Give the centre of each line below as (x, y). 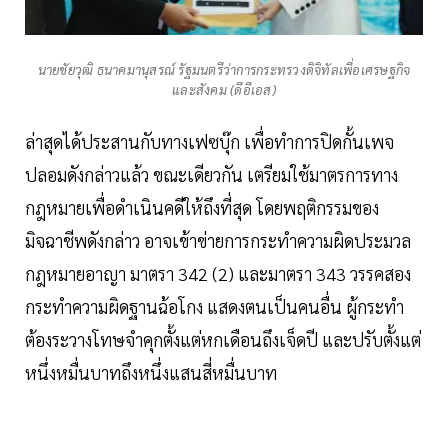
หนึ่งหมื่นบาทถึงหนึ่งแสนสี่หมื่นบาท (151, 373)
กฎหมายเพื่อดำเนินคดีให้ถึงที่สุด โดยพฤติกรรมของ (202, 208)
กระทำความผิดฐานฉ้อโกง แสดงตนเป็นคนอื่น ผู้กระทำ (214, 307)
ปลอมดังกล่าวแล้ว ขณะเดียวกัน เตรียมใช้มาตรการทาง (211, 175)
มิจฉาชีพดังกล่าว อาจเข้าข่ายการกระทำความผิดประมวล (218, 241)
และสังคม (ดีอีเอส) (224, 90)
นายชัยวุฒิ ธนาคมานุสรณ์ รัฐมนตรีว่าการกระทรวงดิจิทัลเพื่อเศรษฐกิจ (224, 70)
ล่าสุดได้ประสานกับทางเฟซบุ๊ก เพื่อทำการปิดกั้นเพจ (209, 142)
